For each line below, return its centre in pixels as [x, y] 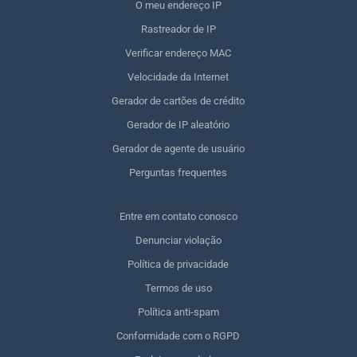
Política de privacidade [178, 264]
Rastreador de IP [178, 29]
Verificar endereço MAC [178, 53]
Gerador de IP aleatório [178, 125]
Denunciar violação [178, 240]
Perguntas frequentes [178, 173]
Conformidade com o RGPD [178, 336]
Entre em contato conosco [178, 216]
